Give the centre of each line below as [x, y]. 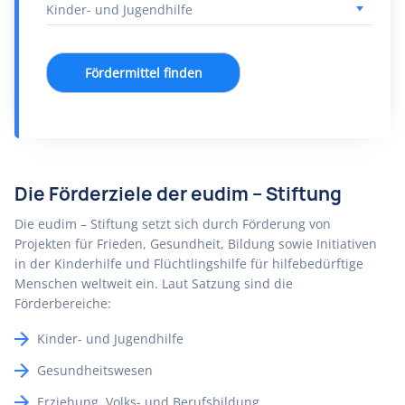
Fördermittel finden [143, 73]
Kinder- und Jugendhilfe [110, 339]
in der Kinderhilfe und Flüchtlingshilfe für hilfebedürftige [189, 264]
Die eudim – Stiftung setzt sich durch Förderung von [173, 224]
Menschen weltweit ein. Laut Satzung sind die [154, 283]
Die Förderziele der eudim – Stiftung [178, 194]
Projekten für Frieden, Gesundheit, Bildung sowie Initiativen [196, 244]
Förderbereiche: [63, 303]
